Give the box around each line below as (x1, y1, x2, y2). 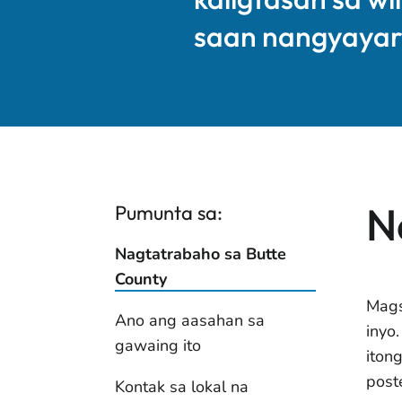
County (115, 268, 167, 290)
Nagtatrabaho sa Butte (115, 243, 286, 265)
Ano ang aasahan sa (115, 310, 265, 331)
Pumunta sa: (115, 200, 223, 225)
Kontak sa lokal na (115, 376, 249, 398)
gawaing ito (115, 335, 201, 356)
